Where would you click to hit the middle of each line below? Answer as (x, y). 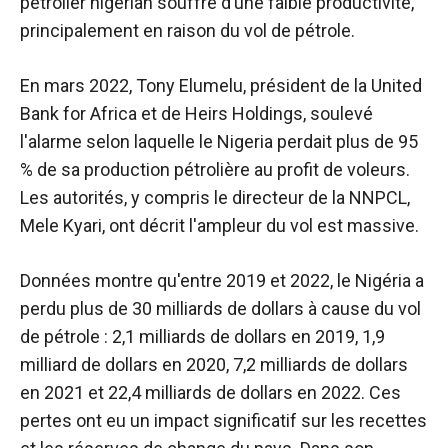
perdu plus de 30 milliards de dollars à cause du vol (220, 309)
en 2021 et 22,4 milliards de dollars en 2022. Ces (210, 393)
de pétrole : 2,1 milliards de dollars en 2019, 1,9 (202, 337)
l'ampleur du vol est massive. (302, 226)
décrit (162, 226)
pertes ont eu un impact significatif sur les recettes (223, 421)
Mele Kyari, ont (79, 226)
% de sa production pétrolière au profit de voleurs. (215, 170)
